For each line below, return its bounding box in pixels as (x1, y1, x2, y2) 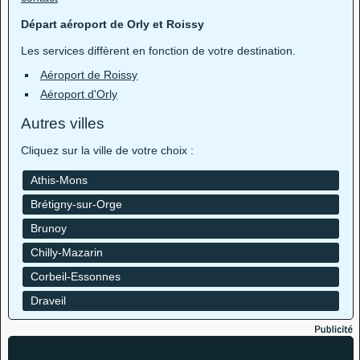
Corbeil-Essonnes (30, 270, 121, 283)
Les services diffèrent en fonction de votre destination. (20, 44, 296, 57)
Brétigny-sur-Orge (30, 198, 122, 211)
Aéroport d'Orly (40, 88, 118, 100)
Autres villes (20, 115, 104, 132)
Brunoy (30, 222, 67, 235)
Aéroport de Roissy (40, 68, 138, 81)
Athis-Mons (30, 174, 88, 186)
